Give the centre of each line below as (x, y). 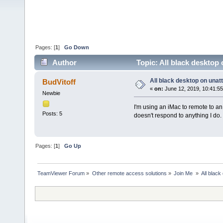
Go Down (77, 47)
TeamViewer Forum (61, 173)
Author (65, 63)
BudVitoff (59, 82)
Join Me (184, 173)
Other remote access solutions (129, 173)
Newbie (51, 93)
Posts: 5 (52, 113)
